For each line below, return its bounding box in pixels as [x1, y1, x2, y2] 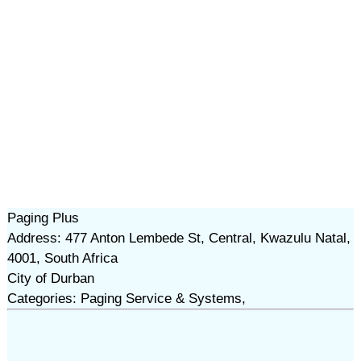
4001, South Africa [6, 251, 118, 266]
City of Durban [6, 271, 94, 286]
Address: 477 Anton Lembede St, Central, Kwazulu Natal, [6, 230, 351, 246]
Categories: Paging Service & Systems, [6, 291, 246, 306]
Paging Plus [6, 210, 79, 226]
